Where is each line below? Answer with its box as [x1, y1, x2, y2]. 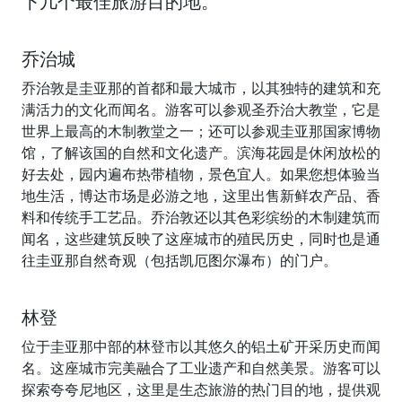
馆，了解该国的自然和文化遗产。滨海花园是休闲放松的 [22, 144, 380, 162]
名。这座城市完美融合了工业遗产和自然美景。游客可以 [22, 359, 380, 377]
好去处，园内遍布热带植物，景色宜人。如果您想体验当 [22, 165, 380, 183]
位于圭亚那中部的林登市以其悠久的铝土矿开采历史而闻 [22, 337, 380, 355]
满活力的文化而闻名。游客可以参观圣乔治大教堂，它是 [22, 100, 380, 118]
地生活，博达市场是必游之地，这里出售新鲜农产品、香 [22, 187, 380, 205]
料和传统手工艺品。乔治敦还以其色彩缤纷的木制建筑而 [22, 208, 380, 226]
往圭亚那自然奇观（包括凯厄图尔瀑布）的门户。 [22, 251, 337, 269]
